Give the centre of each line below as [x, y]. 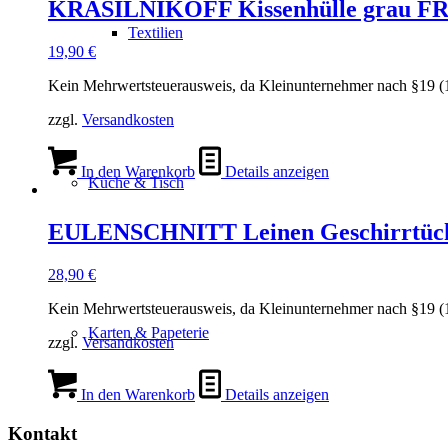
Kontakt [42, 433]
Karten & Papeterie [148, 332]
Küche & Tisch [136, 182]
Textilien [155, 32]
